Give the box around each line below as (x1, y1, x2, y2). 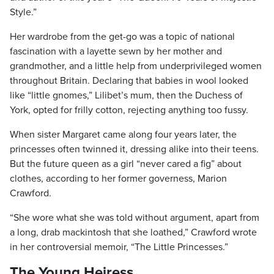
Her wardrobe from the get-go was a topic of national (10, 31, 235, 43)
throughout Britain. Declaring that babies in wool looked (10, 75, 248, 87)
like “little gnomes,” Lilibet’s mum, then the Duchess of (10, 89, 243, 102)
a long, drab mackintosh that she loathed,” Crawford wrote (10, 226, 257, 239)
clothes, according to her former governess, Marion (10, 172, 227, 185)
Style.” (10, 6, 37, 18)
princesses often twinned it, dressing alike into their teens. (10, 143, 259, 155)
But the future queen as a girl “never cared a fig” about (10, 158, 242, 170)
